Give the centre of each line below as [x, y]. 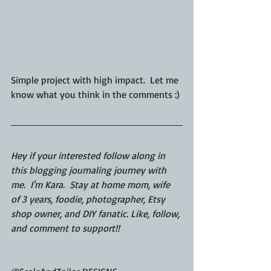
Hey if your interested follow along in [89, 156]
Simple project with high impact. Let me [96, 80]
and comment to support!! [65, 228]
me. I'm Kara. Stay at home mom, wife [92, 185]
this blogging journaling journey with [90, 170]
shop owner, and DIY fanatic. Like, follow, [96, 214]
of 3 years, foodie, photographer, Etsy [89, 199]
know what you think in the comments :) [95, 95]
